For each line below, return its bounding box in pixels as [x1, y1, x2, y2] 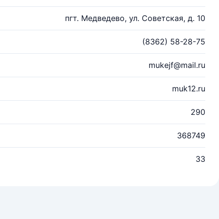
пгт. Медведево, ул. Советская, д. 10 [65, 13, 205, 23]
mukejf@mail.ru [149, 60, 205, 70]
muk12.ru [172, 84, 205, 93]
